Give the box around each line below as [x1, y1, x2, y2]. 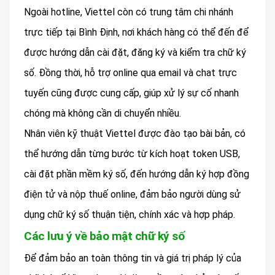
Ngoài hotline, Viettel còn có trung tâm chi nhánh [24, 6, 233, 18]
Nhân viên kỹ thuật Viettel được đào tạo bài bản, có [24, 128, 246, 140]
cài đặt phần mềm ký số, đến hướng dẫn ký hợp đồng [24, 168, 249, 180]
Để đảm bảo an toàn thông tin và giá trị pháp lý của [24, 252, 241, 265]
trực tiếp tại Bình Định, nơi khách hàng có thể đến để [24, 26, 249, 39]
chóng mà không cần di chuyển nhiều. [24, 107, 181, 120]
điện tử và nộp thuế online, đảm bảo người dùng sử [24, 188, 241, 201]
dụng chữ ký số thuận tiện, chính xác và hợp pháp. [24, 209, 235, 221]
